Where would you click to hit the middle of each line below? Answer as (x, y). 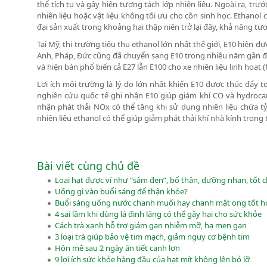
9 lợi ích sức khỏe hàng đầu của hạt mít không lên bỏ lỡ (152, 260)
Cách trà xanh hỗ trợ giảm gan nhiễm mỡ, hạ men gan (151, 226)
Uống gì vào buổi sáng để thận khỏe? (121, 192)
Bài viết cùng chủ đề (88, 165)
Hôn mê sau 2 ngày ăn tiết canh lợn (117, 248)
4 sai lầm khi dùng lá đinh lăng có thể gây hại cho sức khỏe (158, 214)
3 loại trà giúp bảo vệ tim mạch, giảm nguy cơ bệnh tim (152, 237)
